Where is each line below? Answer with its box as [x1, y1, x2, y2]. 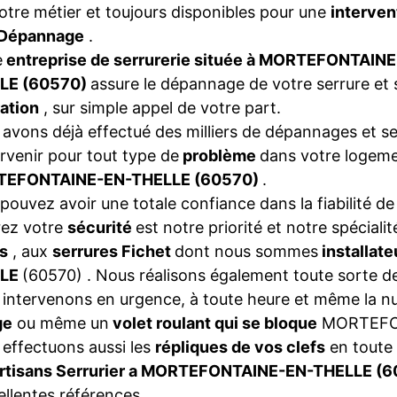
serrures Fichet [52, 242, 175, 261]
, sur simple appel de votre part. [39, 98, 281, 117]
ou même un [12, 314, 109, 332]
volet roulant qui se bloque [109, 314, 317, 332]
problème [179, 146, 260, 165]
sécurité [67, 218, 136, 237]
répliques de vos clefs [155, 338, 325, 356]
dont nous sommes [175, 242, 318, 261]
